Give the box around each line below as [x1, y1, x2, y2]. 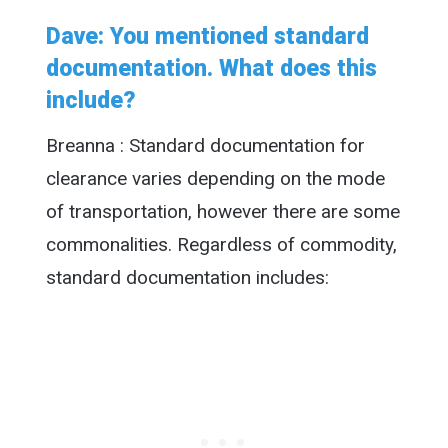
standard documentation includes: [45, 265, 329, 289]
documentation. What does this [45, 55, 377, 83]
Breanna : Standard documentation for [45, 133, 365, 157]
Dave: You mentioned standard [45, 23, 369, 51]
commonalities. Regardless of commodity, [45, 232, 397, 256]
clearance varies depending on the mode [45, 166, 385, 190]
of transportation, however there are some [45, 199, 400, 223]
